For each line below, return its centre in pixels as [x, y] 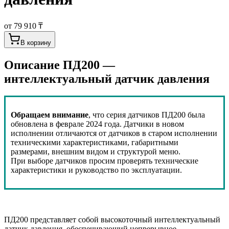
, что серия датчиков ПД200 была [147, 115]
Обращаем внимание [50, 115]
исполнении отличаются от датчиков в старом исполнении [114, 133]
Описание [33, 65]
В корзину [36, 42]
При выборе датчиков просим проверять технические [105, 161]
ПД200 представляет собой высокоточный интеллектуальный [112, 220]
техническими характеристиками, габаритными [95, 143]
